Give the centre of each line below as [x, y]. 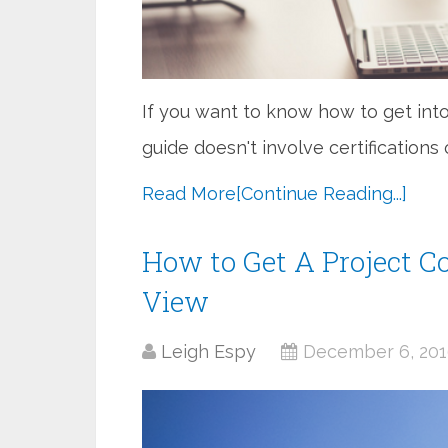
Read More [189, 193]
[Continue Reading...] [321, 193]
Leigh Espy [208, 351]
